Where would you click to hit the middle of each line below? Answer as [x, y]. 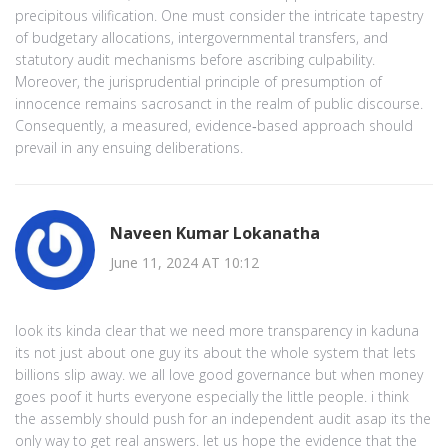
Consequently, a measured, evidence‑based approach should [214, 125]
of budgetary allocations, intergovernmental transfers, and [201, 37]
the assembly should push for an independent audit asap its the [223, 418]
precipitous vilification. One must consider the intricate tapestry [219, 15]
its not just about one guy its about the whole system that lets [215, 352]
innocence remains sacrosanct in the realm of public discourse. [219, 103]
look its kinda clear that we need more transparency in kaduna [217, 330]
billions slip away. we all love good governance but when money [219, 374]
